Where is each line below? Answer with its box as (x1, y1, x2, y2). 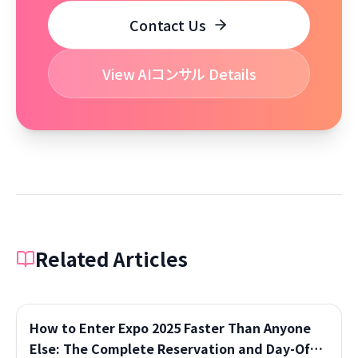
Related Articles (35, 245, 188, 272)
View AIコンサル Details (101, 63, 257, 84)
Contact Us (129, 14, 206, 35)
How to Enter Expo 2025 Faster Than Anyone (30, 318, 311, 337)
